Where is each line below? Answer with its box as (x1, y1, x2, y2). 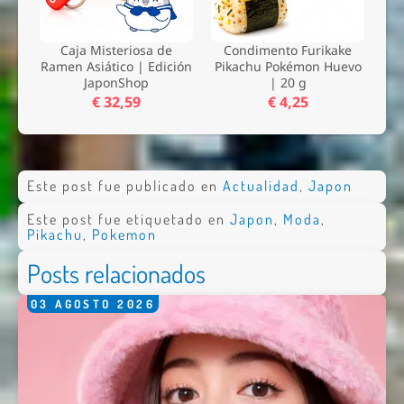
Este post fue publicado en (26, 177, 223, 196)
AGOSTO (55, 297, 112, 312)
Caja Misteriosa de (60, 41, 172, 59)
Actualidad (222, 177, 299, 196)
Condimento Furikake (224, 41, 352, 59)
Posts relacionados (26, 256, 206, 289)
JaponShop (84, 73, 149, 91)
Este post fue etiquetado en (26, 209, 230, 228)
